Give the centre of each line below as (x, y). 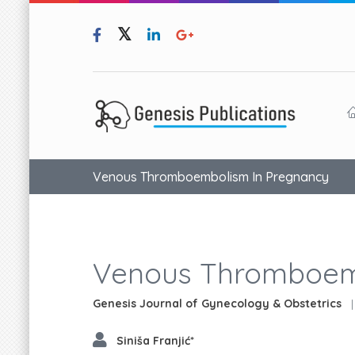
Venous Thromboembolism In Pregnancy (211, 176)
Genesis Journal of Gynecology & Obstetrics (217, 303)
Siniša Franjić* (155, 340)
